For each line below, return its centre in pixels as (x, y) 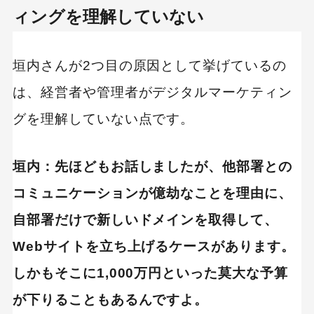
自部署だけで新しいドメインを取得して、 (145, 219)
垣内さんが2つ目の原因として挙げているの (150, 65)
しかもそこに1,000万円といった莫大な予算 (150, 273)
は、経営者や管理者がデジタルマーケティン (152, 92)
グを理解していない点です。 (103, 118)
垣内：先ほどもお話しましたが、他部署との (152, 166)
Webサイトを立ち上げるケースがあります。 (153, 246)
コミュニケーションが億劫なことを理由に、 (152, 193)
